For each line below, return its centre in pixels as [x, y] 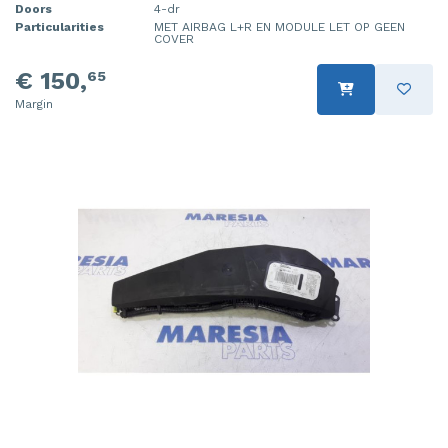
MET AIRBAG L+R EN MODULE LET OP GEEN [279, 26]
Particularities [59, 26]
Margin [34, 103]
